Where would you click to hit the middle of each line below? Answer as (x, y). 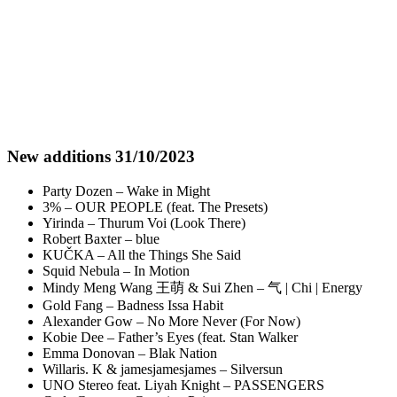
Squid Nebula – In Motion (116, 271)
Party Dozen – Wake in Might (126, 191)
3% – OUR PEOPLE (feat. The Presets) (155, 207)
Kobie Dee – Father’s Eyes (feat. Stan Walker (170, 338)
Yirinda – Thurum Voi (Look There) (144, 223)
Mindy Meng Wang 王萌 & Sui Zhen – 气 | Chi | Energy (202, 288)
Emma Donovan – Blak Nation (130, 354)
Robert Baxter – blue (101, 239)
